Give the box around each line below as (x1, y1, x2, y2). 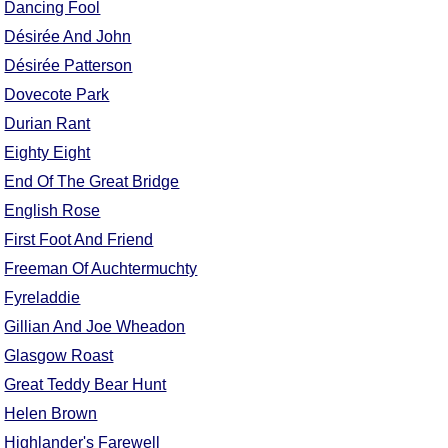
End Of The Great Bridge (4, 173, 180, 191)
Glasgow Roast (4, 347, 114, 365)
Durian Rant (4, 115, 91, 133)
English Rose (4, 202, 101, 220)
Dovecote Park (4, 86, 110, 104)
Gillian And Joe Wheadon (4, 318, 186, 336)
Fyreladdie (4, 289, 81, 307)
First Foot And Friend (4, 231, 154, 249)
